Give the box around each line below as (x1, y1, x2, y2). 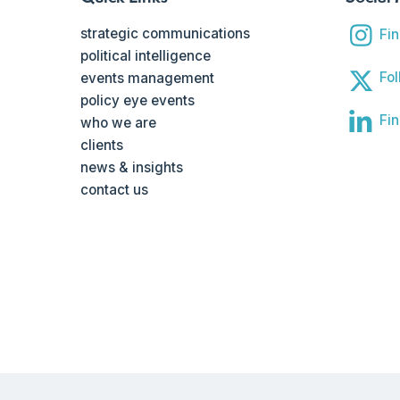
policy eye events (80, 92, 196, 110)
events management (80, 70, 215, 87)
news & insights (80, 159, 184, 177)
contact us (80, 181, 149, 199)
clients (80, 137, 124, 154)
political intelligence (80, 47, 212, 65)
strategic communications (80, 25, 251, 43)
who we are (80, 114, 157, 132)
